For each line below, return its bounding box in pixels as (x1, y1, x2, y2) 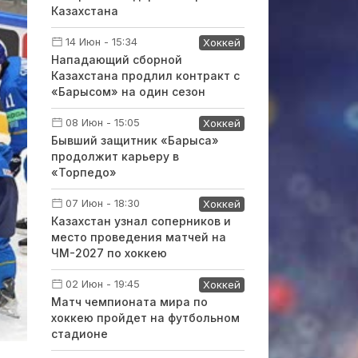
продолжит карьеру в (50, 149, 179, 163)
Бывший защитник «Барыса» (50, 133, 219, 147)
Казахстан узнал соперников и (50, 214, 231, 228)
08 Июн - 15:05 (65, 116, 140, 129)
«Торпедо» (50, 165, 117, 179)
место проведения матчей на (50, 230, 226, 244)
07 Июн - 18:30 (65, 197, 140, 209)
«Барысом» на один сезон (50, 85, 205, 98)
